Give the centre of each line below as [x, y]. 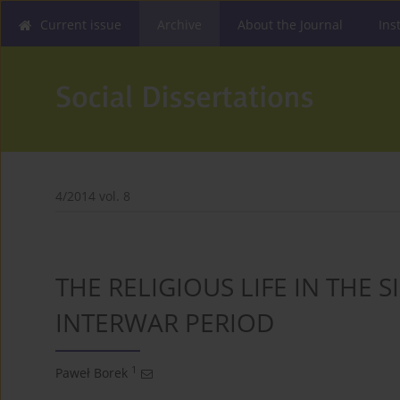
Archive [179, 25]
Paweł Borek [92, 373]
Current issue [81, 25]
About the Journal [290, 25]
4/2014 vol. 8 [93, 196]
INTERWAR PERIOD [165, 323]
